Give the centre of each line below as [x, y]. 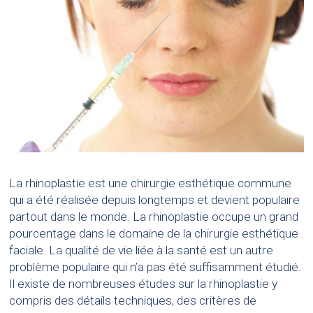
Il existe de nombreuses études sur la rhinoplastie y [144, 284]
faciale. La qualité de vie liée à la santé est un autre [141, 250]
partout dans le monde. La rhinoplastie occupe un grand [154, 217]
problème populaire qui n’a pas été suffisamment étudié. [155, 267]
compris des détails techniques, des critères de [133, 301]
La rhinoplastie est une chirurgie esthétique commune [151, 183]
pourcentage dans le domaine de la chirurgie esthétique [154, 234]
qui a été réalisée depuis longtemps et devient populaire [155, 200]
